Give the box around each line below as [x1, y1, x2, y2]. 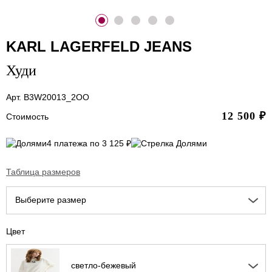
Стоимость [6, 111, 49, 121]
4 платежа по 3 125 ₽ [47, 138, 131, 149]
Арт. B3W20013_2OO [6, 92, 89, 102]
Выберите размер [15, 195, 86, 205]
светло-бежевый [71, 260, 136, 271]
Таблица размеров [6, 167, 80, 177]
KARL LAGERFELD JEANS [6, 38, 192, 55]
